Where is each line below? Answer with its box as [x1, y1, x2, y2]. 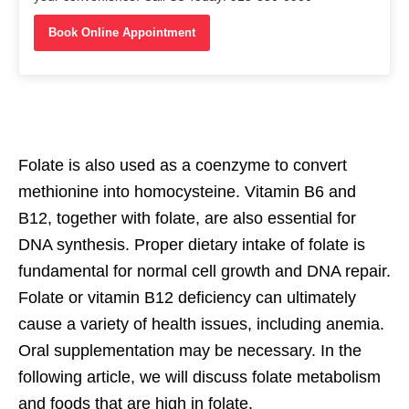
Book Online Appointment [48, 25, 195, 39]
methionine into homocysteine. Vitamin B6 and [18, 182, 356, 201]
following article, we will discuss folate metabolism [18, 367, 381, 386]
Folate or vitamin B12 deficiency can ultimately [18, 288, 356, 307]
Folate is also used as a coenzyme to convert [18, 155, 347, 174]
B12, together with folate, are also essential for [18, 208, 356, 227]
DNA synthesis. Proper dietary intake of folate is [18, 235, 365, 254]
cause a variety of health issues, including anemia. [18, 314, 384, 333]
